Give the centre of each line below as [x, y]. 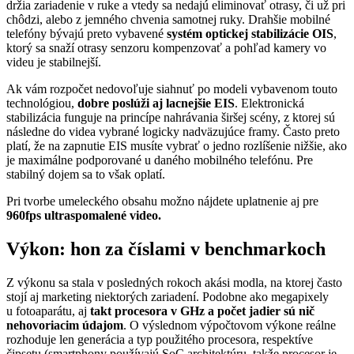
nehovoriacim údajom [65, 325]
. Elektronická [269, 103]
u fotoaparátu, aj [48, 311]
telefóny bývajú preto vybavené [87, 33]
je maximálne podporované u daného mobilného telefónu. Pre [160, 160]
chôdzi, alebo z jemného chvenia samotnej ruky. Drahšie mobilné [168, 19]
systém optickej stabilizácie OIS [250, 33]
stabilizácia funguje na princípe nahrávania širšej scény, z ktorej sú [171, 117]
